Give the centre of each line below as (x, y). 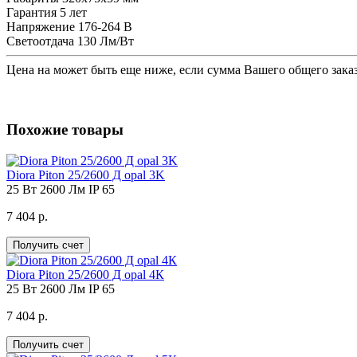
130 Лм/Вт (106, 41)
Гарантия (31, 13)
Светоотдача (40, 41)
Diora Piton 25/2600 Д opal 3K (86, 175)
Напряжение (41, 27)
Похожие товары (65, 129)
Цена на (30, 70)
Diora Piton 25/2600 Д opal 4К (85, 274)
